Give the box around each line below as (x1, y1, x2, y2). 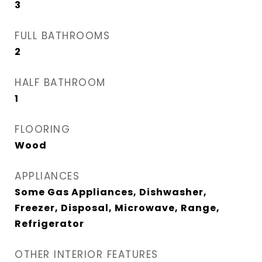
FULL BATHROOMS (15, 29, 110, 43)
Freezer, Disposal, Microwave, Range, (15, 201, 220, 215)
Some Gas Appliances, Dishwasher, (15, 185, 207, 199)
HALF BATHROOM (15, 75, 106, 89)
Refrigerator (15, 217, 84, 230)
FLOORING (15, 122, 70, 136)
